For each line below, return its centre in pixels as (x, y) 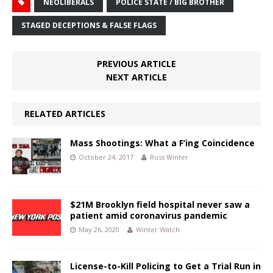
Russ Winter (169, 157)
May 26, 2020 (99, 230)
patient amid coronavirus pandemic (149, 216)
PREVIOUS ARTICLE (136, 64)
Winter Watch (158, 230)
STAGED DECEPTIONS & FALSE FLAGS (89, 26)
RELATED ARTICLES (65, 114)
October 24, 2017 (106, 157)
